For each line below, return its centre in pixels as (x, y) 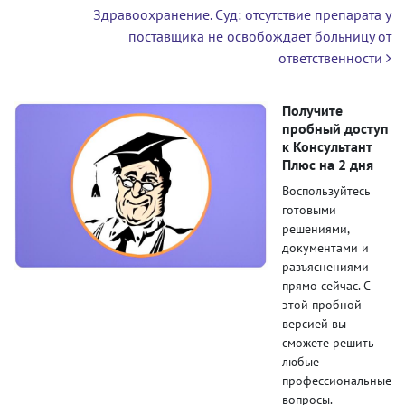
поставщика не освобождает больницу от (260, 36)
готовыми (309, 209)
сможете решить (328, 342)
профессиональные (337, 380)
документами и (325, 247)
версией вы (314, 323)
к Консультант (327, 146)
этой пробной (322, 304)
